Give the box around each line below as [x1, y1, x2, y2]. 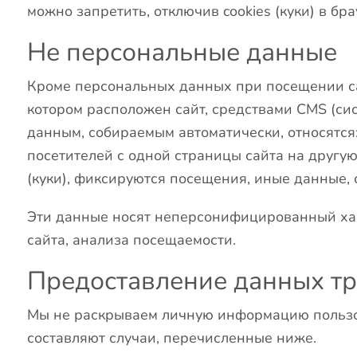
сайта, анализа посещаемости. [27, 229, 237, 249]
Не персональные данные [27, 35, 338, 70]
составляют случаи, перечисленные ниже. [27, 328, 317, 347]
